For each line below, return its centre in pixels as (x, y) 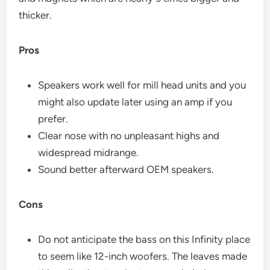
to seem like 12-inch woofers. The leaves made (143, 256)
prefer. (53, 118)
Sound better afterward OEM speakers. (126, 169)
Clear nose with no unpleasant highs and (129, 135)
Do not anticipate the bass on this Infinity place (144, 239)
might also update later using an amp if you (135, 102)
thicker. (36, 15)
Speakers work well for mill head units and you (142, 85)
